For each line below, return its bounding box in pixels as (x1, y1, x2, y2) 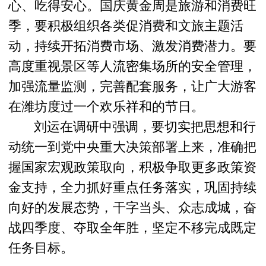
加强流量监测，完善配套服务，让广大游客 (8, 78, 257, 94)
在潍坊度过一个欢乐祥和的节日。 (8, 99, 205, 115)
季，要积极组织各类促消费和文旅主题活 (8, 18, 244, 34)
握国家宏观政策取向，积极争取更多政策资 (8, 159, 257, 175)
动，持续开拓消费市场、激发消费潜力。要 (8, 38, 257, 54)
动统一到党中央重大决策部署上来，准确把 (8, 139, 257, 155)
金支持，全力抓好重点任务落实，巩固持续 (8, 179, 257, 195)
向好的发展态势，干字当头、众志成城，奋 (8, 199, 257, 216)
